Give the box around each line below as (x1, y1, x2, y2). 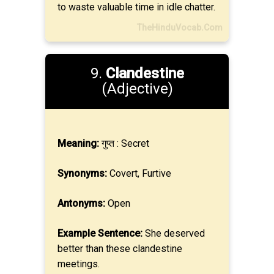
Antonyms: (57, 198, 105, 209)
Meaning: (57, 138, 99, 149)
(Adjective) (101, 80, 173, 97)
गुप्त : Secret (99, 138, 149, 149)
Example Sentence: (57, 228, 143, 239)
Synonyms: (57, 168, 107, 179)
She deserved (143, 228, 205, 239)
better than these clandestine (57, 243, 182, 254)
